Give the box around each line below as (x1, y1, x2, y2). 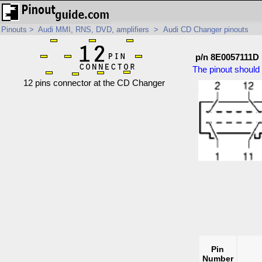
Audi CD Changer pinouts (163, 25, 249, 34)
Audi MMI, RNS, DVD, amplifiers (38, 25, 149, 34)
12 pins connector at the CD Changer (23, 78, 166, 88)
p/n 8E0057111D (195, 53, 259, 62)
